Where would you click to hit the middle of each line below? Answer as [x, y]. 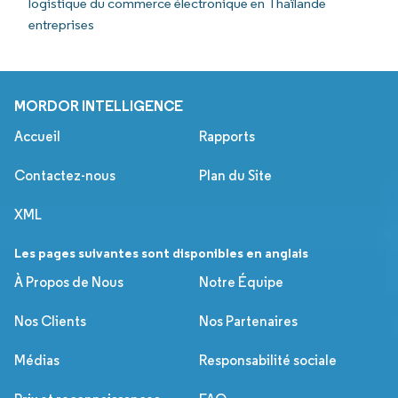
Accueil [37, 136]
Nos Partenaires [248, 321]
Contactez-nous [65, 175]
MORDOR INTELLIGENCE [99, 105]
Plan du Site [235, 175]
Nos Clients [50, 321]
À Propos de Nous [69, 282]
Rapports [227, 136]
